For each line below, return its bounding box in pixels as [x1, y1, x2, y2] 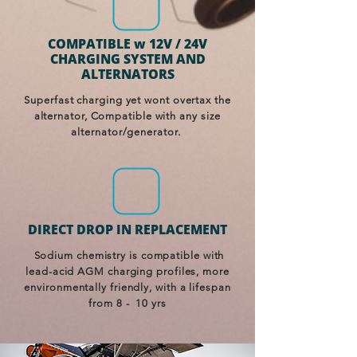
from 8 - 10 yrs [88, 297, 167, 309]
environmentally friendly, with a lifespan [24, 281, 231, 293]
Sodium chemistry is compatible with [30, 249, 225, 261]
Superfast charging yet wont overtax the [24, 94, 231, 106]
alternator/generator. [71, 126, 184, 138]
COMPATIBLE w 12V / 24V [48, 35, 207, 53]
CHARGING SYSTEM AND [49, 50, 206, 68]
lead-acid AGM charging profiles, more [25, 265, 229, 277]
